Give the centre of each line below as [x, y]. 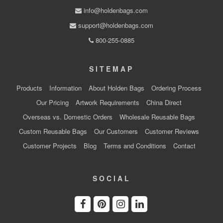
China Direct [164, 103]
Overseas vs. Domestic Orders [68, 117]
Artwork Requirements [108, 103]
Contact [184, 146]
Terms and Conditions [135, 146]
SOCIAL [111, 178]
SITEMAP [111, 69]
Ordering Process [176, 88]
